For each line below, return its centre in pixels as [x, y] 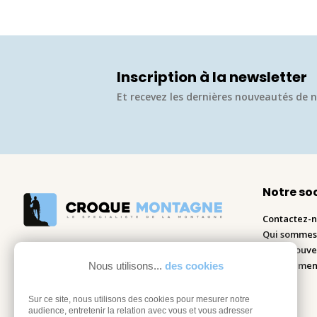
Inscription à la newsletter [212, 77]
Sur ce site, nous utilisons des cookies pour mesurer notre [139, 299]
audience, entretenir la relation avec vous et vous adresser [140, 311]
